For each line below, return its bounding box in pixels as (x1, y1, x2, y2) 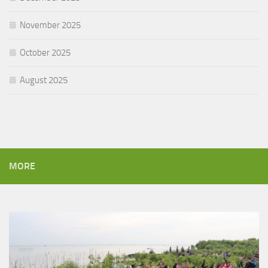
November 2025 (20, 19, 81, 31)
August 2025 (20, 74, 68, 86)
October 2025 (20, 47, 71, 58)
